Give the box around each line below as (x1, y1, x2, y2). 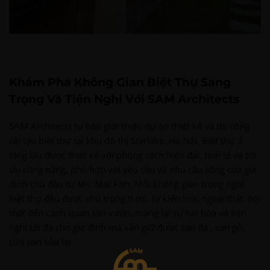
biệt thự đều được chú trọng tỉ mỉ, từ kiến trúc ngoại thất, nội (9, 192, 261, 204)
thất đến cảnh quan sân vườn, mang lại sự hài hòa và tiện (9, 206, 246, 219)
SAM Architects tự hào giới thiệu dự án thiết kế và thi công (9, 119, 250, 132)
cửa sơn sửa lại (9, 235, 71, 248)
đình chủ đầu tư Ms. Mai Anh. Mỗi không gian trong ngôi (9, 177, 244, 190)
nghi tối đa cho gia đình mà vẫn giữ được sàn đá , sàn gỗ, (9, 221, 245, 233)
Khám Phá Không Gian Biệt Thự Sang (9, 75, 231, 89)
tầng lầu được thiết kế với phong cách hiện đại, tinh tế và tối (9, 148, 256, 161)
